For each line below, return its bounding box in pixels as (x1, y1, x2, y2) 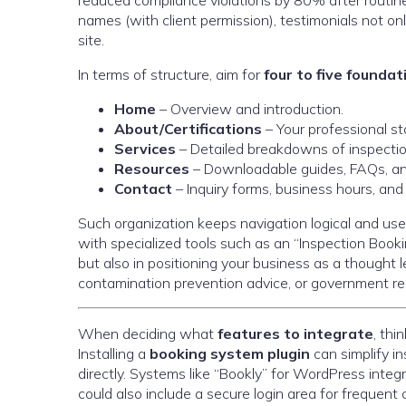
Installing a (78, 344, 150, 362)
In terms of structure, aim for (78, 65, 264, 83)
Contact (114, 179, 172, 198)
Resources (114, 159, 189, 178)
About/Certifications (114, 120, 262, 138)
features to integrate (217, 324, 373, 343)
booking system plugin (150, 344, 310, 362)
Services (114, 140, 176, 158)
